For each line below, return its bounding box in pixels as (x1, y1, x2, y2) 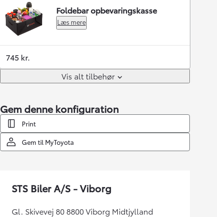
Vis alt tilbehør (62, 70, 115, 81)
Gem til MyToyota (22, 138, 74, 146)
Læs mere (57, 17, 86, 26)
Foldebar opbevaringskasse (56, 4, 157, 15)
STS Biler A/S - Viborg (12, 181, 111, 195)
